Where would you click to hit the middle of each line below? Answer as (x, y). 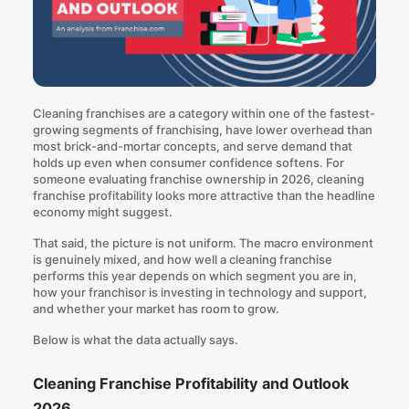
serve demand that (299, 146)
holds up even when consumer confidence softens (176, 162)
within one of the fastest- (301, 113)
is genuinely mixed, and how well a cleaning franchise (182, 260)
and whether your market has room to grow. (156, 309)
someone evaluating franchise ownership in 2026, (174, 178)
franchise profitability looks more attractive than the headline (204, 195)
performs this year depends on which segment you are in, (194, 276)
